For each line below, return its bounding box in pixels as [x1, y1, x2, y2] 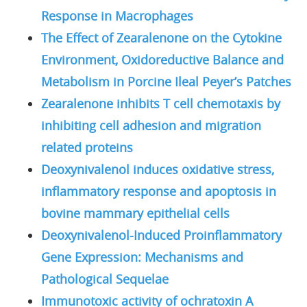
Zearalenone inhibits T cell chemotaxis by [41, 95, 280, 112]
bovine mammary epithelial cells [41, 204, 230, 221]
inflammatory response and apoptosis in [41, 182, 276, 199]
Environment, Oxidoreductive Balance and [41, 51, 284, 68]
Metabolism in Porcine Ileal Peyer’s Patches [41, 73, 291, 90]
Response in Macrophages [41, 7, 193, 24]
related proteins [41, 138, 133, 156]
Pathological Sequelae [41, 270, 169, 287]
